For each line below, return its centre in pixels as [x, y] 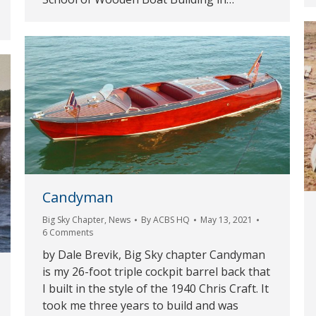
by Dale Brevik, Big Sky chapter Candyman [154, 254]
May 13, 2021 [226, 219]
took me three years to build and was [140, 305]
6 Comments [68, 232]
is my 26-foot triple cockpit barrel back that [156, 271]
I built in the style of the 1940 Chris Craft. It [156, 288]
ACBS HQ [171, 219]
